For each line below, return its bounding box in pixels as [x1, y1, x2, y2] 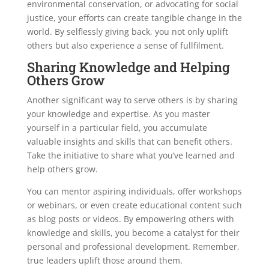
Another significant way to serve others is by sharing [26, 94, 238, 106]
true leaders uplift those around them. [26, 255, 183, 267]
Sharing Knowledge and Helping [26, 58, 230, 76]
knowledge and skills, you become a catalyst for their [26, 227, 240, 239]
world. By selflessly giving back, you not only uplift [26, 26, 228, 38]
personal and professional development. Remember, [26, 241, 240, 253]
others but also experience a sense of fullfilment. [26, 40, 224, 52]
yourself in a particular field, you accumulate [26, 122, 207, 134]
